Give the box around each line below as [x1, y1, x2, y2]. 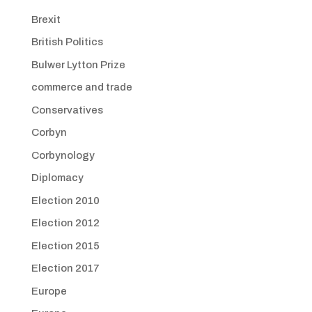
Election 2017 [31, 263, 100, 274]
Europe [31, 285, 67, 297]
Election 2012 [31, 217, 100, 228]
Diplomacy [31, 172, 84, 183]
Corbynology [31, 149, 95, 161]
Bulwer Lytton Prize [31, 58, 125, 70]
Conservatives [31, 104, 103, 116]
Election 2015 [31, 240, 100, 251]
